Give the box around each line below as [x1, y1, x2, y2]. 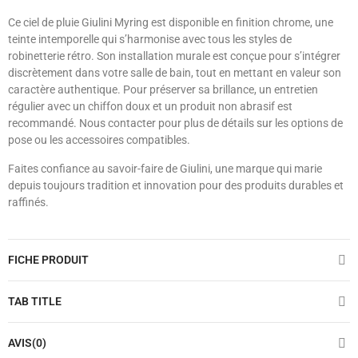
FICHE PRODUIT [8, 253, 89, 267]
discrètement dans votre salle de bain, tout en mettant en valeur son [8, 66, 341, 80]
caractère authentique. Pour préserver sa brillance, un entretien [8, 83, 318, 97]
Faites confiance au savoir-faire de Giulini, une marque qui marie [8, 162, 322, 176]
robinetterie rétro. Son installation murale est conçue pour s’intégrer [8, 50, 340, 63]
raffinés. [8, 196, 49, 209]
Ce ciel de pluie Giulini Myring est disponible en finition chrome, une [8, 16, 333, 30]
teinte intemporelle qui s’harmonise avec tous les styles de [8, 33, 292, 46]
